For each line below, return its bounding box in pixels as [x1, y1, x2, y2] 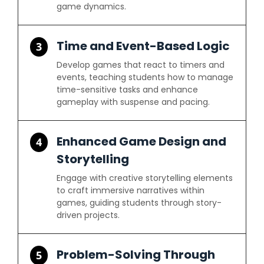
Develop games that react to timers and [57, 59, 225, 71]
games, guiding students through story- [57, 197, 222, 209]
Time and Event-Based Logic [57, 38, 230, 54]
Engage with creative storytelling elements [57, 172, 233, 184]
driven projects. [57, 209, 120, 221]
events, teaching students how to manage [57, 71, 234, 83]
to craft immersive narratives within [57, 184, 205, 196]
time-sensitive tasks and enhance [57, 84, 199, 95]
